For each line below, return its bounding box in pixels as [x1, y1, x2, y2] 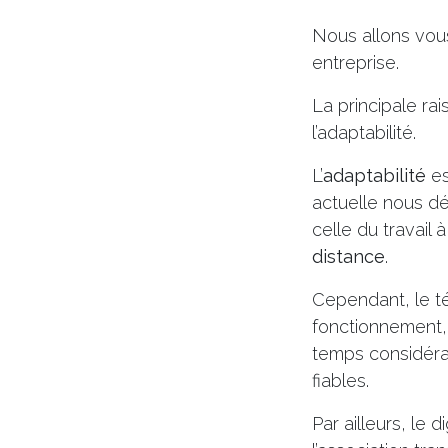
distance [312, 246, 385, 267]
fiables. [312, 370, 369, 391]
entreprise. [312, 52, 399, 73]
